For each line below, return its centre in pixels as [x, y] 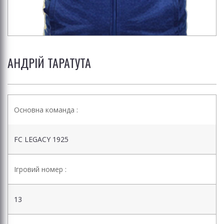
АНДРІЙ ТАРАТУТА [49, 63]
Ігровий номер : [40, 169]
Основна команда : [46, 110]
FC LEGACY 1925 [41, 139]
